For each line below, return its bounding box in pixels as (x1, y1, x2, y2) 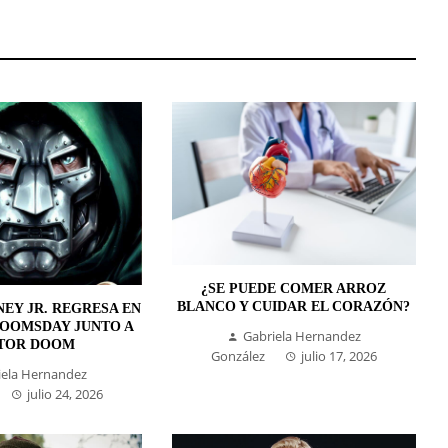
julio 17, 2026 (300, 346, 377, 365)
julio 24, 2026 (26, 384, 103, 403)
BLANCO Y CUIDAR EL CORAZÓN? (177, 298, 411, 314)
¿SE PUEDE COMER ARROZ (201, 280, 387, 296)
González (210, 346, 265, 365)
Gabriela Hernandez (242, 326, 361, 345)
